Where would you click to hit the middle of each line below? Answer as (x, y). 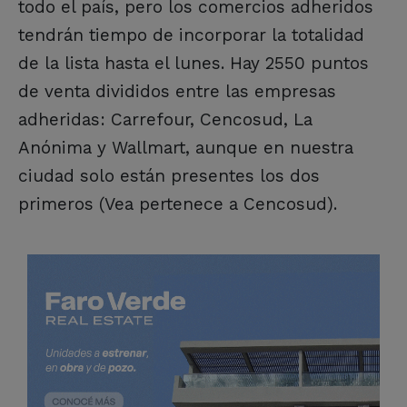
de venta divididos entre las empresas (177, 91)
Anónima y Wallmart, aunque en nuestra (186, 147)
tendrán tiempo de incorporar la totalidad (191, 35)
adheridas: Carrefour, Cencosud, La (165, 119)
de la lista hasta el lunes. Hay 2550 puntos (194, 63)
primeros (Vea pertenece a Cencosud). (178, 203)
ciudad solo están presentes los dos (169, 175)
